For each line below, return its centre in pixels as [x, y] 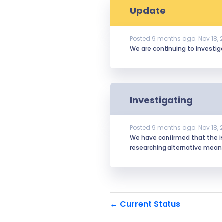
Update [148, 11]
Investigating [161, 100]
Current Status [149, 204]
